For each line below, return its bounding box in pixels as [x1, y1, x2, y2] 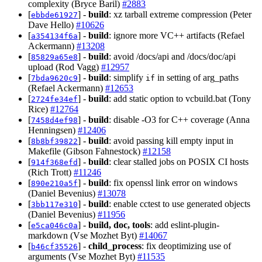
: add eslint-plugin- [150, 219, 219, 230]
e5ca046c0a [31, 220, 78, 230]
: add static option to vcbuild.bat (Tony [109, 93, 251, 104]
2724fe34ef [31, 94, 78, 104]
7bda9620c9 [31, 73, 78, 82]
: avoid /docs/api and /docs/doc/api [109, 51, 236, 61]
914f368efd [31, 157, 78, 167]
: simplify [109, 72, 146, 82]
